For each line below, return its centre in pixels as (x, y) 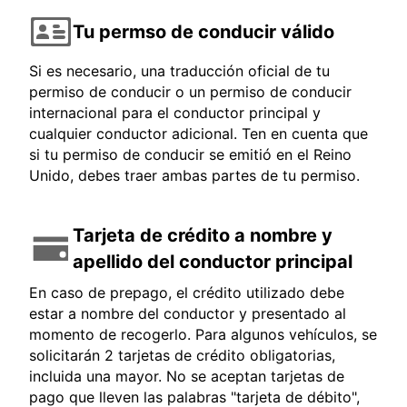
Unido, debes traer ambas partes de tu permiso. (194, 176)
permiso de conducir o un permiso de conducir (190, 92)
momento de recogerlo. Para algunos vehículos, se (203, 335)
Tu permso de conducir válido (203, 31)
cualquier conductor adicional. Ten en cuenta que (199, 134)
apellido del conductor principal (213, 262)
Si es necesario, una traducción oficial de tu (179, 71)
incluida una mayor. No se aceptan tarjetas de (187, 377)
